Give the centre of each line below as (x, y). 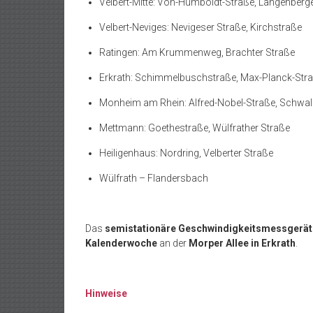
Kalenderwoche (121, 243)
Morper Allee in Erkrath (242, 243)
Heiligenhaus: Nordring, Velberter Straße (186, 153)
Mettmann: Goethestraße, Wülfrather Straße (195, 128)
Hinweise (106, 293)
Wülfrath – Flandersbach (154, 178)
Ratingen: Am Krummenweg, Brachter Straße (197, 52)
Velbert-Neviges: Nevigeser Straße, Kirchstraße (201, 27)
